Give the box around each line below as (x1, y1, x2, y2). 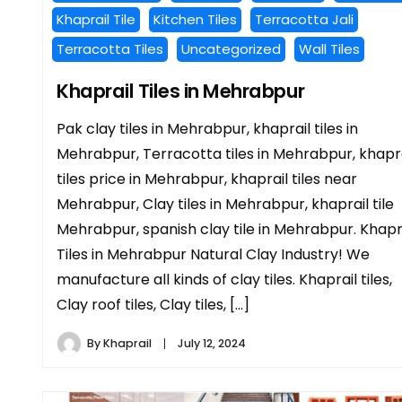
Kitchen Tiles (153, 10, 237, 30)
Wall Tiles (299, 39, 360, 59)
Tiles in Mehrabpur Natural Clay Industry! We (57, 244, 370, 266)
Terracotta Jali (255, 10, 354, 30)
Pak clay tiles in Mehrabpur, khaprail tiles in (57, 118, 358, 140)
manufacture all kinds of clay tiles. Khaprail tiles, (57, 269, 392, 291)
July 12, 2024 (178, 336, 246, 352)
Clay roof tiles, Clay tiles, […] (57, 294, 249, 316)
